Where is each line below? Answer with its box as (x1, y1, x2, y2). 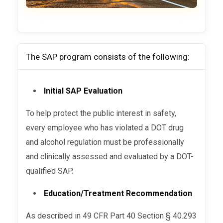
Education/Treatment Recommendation (44, 189, 195, 199)
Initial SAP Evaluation (44, 86, 125, 96)
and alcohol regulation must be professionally (26, 137, 185, 147)
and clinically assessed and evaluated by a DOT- (26, 152, 194, 162)
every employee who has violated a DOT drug (26, 123, 184, 133)
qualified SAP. (26, 166, 76, 176)
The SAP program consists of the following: (26, 51, 192, 62)
